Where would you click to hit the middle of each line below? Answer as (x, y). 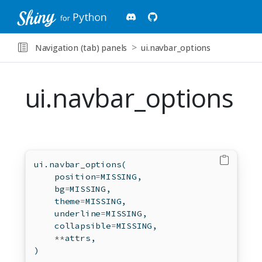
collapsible (72, 226)
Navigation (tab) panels (81, 48)
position (65, 177)
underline (67, 214)
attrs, (80, 238)
